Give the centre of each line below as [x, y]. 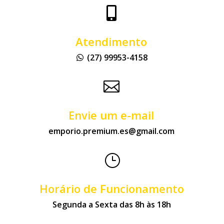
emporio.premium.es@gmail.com [111, 131]
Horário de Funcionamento [112, 189]
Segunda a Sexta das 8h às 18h [112, 205]
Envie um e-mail [111, 115]
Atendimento [111, 42]
